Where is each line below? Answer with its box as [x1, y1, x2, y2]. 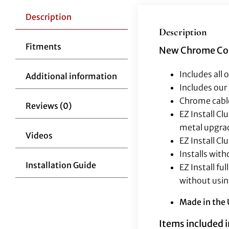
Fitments [25, 41, 61, 52]
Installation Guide [25, 159, 96, 170]
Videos [25, 130, 53, 141]
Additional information [25, 71, 117, 81]
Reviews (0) [25, 100, 72, 111]
